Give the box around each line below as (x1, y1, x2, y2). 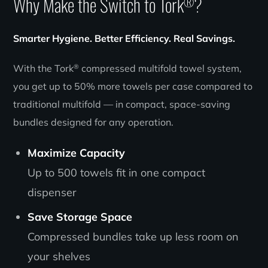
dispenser (27, 185, 77, 199)
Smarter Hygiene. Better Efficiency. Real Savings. (13, 32, 236, 44)
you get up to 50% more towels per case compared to (13, 80, 253, 92)
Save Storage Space (27, 209, 132, 224)
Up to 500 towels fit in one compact (27, 165, 205, 179)
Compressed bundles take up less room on (27, 229, 239, 243)
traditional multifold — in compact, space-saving (13, 98, 231, 110)
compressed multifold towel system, (79, 62, 242, 74)
